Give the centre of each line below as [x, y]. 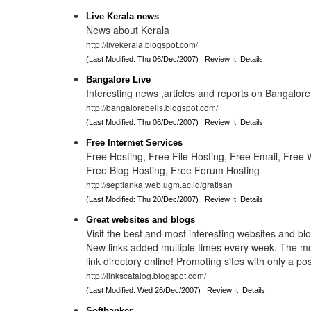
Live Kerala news [123, 16]
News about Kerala [128, 30]
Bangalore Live [119, 79]
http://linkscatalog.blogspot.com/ [146, 275]
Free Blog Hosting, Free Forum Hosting [173, 170]
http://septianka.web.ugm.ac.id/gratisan [160, 184]
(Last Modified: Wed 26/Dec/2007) [147, 290]
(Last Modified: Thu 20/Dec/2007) [146, 199]
